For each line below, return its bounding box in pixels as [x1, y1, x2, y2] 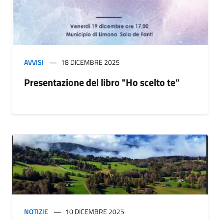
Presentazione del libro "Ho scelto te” [24, 75, 180, 90]
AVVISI [24, 57, 44, 68]
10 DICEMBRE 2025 [65, 206, 124, 217]
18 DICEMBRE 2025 [61, 57, 120, 68]
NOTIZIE [24, 206, 48, 217]
